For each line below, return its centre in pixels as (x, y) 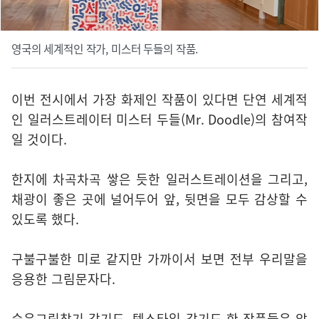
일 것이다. (39, 140)
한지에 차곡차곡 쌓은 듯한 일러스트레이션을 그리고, (159, 179)
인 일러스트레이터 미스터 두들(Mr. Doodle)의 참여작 (159, 120)
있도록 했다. (45, 219)
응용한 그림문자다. (63, 279)
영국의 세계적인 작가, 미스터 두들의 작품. (105, 49)
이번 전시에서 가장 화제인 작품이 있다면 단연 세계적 (159, 100)
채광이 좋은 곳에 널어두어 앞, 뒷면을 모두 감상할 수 (159, 199)
